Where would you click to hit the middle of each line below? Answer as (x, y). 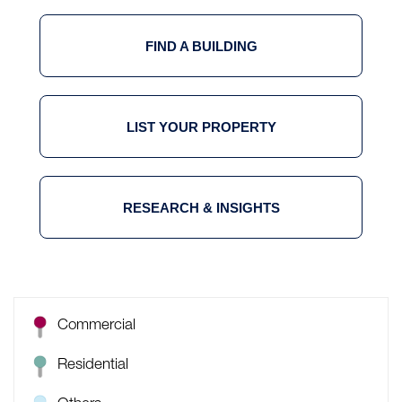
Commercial (96, 326)
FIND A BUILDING (201, 46)
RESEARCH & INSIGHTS (201, 208)
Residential (93, 366)
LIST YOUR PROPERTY (201, 127)
